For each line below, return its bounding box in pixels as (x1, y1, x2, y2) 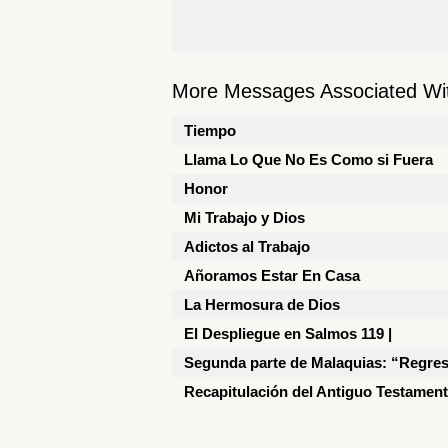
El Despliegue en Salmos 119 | (184, 325, 392, 342)
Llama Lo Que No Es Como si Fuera (184, 151, 433, 168)
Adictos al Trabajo (184, 238, 310, 255)
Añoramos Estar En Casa (184, 267, 360, 284)
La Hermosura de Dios (184, 296, 340, 313)
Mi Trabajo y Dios (184, 209, 305, 226)
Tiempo (184, 122, 236, 139)
